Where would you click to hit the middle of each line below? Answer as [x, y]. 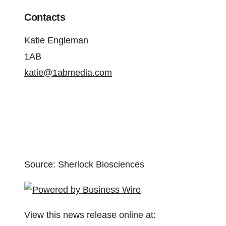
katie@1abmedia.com [68, 73]
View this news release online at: [90, 215]
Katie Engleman [56, 40]
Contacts [45, 17]
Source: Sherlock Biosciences [84, 164]
